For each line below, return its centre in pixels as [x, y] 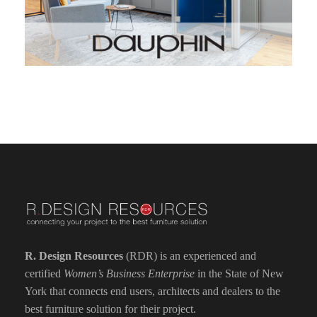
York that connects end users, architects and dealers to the [152, 292]
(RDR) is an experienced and [190, 256]
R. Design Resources [74, 256]
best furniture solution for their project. [110, 309]
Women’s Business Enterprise [129, 274]
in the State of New [239, 274]
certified [44, 274]
